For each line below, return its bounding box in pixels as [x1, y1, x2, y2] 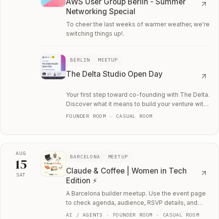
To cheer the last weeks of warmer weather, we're [66, 21, 210, 28]
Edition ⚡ [66, 175, 98, 185]
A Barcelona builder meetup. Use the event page [66, 189, 206, 197]
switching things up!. [66, 30, 125, 38]
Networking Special [66, 7, 136, 17]
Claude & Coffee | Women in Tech [66, 166, 187, 175]
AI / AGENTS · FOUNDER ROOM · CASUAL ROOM [66, 211, 199, 218]
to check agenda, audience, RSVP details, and [66, 198, 198, 206]
